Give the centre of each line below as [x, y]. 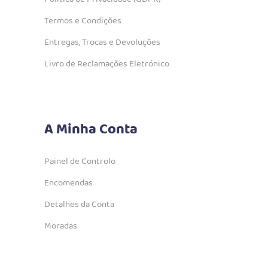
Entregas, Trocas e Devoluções [102, 43]
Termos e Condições [83, 21]
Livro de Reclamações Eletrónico [107, 64]
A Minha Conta [91, 130]
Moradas [61, 226]
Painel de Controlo [80, 162]
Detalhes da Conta [79, 205]
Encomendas [68, 183]
